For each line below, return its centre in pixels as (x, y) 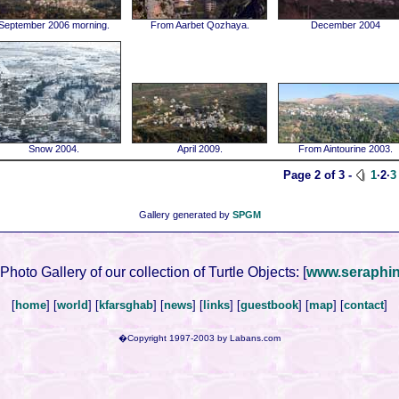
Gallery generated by (185, 215)
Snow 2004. (53, 149)
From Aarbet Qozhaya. (199, 25)
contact (364, 305)
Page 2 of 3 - (319, 175)
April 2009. (199, 149)
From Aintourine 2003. (346, 149)
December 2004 (346, 25)
